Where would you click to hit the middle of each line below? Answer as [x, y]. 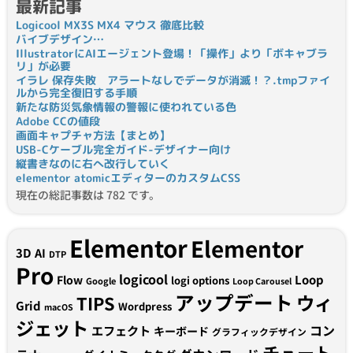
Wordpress [145, 307]
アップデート [234, 302]
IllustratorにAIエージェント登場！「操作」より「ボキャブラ [172, 54]
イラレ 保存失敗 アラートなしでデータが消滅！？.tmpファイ [173, 80]
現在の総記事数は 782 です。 [88, 195]
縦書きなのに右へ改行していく [93, 164]
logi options [200, 281]
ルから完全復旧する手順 [76, 93]
